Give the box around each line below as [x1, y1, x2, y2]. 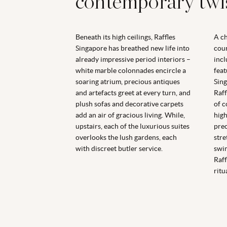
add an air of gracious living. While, [75, 110, 185, 119]
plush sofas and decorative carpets [75, 99, 183, 108]
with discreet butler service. [75, 144, 163, 153]
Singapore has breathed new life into [75, 44, 190, 52]
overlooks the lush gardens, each [75, 133, 177, 141]
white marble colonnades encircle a [75, 66, 186, 74]
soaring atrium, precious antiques [75, 77, 180, 86]
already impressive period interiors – [75, 55, 191, 63]
